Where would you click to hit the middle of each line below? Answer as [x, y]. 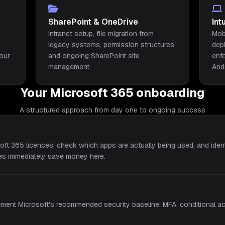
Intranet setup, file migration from [101, 34]
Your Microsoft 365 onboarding [113, 93]
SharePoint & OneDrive [93, 22]
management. [69, 67]
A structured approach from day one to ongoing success [113, 110]
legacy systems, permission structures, [112, 45]
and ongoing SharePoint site [94, 56]
